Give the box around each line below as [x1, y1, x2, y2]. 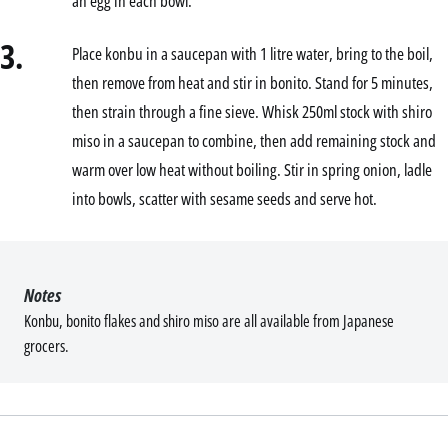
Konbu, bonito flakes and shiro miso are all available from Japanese [24, 309, 394, 332]
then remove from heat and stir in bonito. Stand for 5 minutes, [72, 70, 433, 94]
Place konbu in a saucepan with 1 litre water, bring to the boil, [72, 41, 433, 65]
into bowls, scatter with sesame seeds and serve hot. [72, 186, 377, 210]
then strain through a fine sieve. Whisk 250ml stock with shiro [72, 99, 432, 123]
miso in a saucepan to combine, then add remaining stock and [72, 128, 436, 152]
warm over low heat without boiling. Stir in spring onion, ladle [72, 157, 432, 181]
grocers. [24, 334, 69, 357]
